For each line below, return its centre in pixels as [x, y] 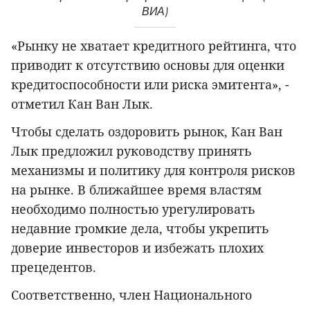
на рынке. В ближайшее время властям [136, 189]
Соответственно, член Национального [131, 294]
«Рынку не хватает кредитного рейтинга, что [154, 45]
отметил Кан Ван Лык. [82, 103]
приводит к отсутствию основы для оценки [148, 65]
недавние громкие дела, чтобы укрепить [140, 228]
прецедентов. [54, 267]
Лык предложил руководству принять [131, 151]
